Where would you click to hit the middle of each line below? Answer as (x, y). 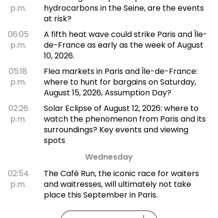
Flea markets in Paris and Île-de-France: (120, 71)
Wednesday (109, 157)
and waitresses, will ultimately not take (117, 184)
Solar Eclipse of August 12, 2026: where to (121, 108)
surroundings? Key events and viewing (116, 129)
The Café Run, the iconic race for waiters (121, 173)
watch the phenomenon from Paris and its (125, 119)
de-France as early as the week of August (123, 45)
